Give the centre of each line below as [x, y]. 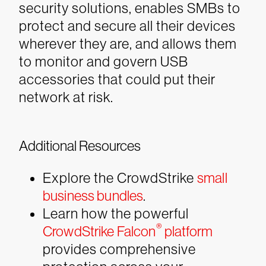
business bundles [93, 196]
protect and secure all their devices [127, 26]
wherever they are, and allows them [128, 44]
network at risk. [66, 97]
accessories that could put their [117, 79]
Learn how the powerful [116, 213]
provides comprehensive [119, 249]
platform [187, 231]
